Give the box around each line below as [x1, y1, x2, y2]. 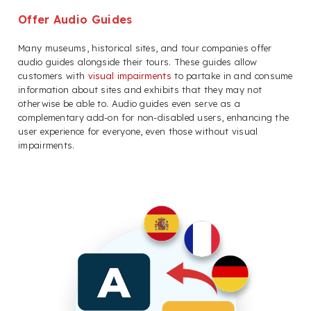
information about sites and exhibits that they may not [18, 84, 262, 96]
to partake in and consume [171, 70, 293, 82]
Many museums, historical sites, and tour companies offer [18, 42, 272, 54]
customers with [18, 70, 88, 82]
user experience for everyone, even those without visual [18, 126, 258, 137]
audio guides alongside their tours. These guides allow [18, 56, 258, 68]
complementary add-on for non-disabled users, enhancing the [18, 112, 289, 124]
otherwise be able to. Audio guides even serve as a [18, 98, 240, 110]
